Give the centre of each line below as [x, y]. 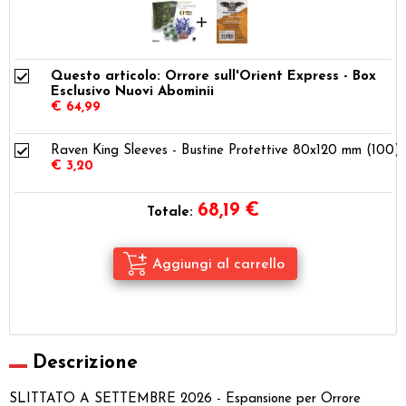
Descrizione [85, 362]
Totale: [170, 212]
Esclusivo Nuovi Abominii [132, 92]
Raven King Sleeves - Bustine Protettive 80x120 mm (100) [226, 150]
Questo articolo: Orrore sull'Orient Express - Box [213, 76]
